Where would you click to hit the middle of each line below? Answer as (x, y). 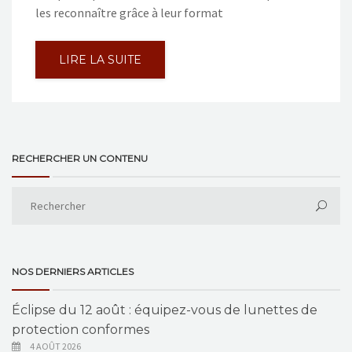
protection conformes (81, 330)
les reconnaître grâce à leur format (129, 13)
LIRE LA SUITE (100, 60)
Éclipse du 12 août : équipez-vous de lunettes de (165, 310)
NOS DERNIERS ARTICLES (73, 272)
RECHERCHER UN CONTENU (80, 159)
